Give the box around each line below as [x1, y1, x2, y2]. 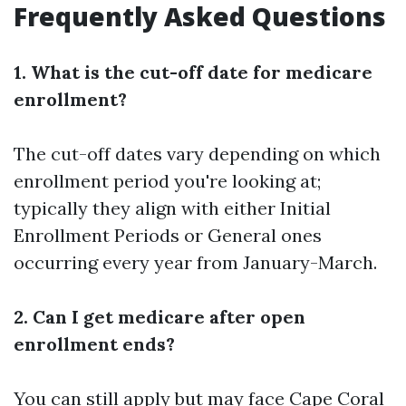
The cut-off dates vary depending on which [14, 142, 381, 165]
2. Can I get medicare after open [14, 305, 305, 328]
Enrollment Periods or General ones [14, 224, 322, 246]
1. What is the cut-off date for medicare [14, 61, 372, 83]
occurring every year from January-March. [14, 251, 377, 274]
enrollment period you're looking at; [14, 169, 321, 192]
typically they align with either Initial [14, 197, 331, 219]
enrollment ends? [14, 333, 175, 355]
